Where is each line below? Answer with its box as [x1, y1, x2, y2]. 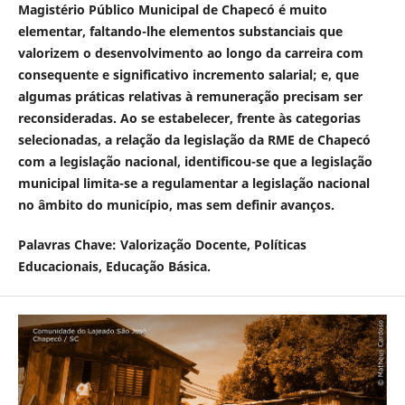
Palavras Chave [17, 236, 112, 253]
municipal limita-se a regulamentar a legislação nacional [17, 174, 370, 192]
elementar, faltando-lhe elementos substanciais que [17, 22, 343, 40]
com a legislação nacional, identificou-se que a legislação [17, 152, 372, 170]
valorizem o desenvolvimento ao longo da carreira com [17, 43, 363, 61]
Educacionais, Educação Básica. [17, 258, 211, 275]
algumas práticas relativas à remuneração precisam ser [17, 87, 363, 105]
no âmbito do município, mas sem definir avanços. [17, 195, 334, 213]
